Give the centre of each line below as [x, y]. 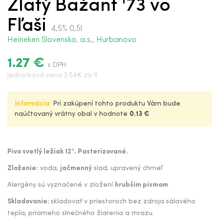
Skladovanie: [29, 202]
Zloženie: [23, 168]
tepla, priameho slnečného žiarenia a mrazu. [81, 213]
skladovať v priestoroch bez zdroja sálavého [123, 202]
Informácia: [33, 104]
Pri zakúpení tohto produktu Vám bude [116, 104]
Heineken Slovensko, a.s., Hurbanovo [72, 40]
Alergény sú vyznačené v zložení [61, 185]
